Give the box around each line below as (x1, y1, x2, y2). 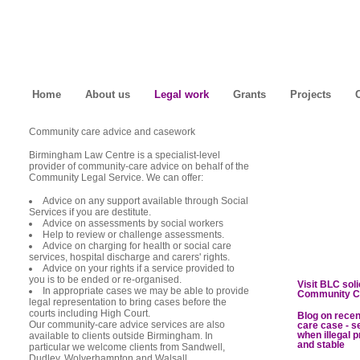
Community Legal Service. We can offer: (29, 172, 203, 183)
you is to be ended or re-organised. (29, 274, 182, 285)
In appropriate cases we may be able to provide (43, 285, 249, 297)
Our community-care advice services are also (29, 319, 225, 330)
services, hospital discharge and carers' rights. (29, 252, 230, 263)
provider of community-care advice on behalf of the (29, 161, 249, 172)
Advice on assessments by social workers (43, 218, 223, 229)
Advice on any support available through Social (43, 195, 248, 207)
